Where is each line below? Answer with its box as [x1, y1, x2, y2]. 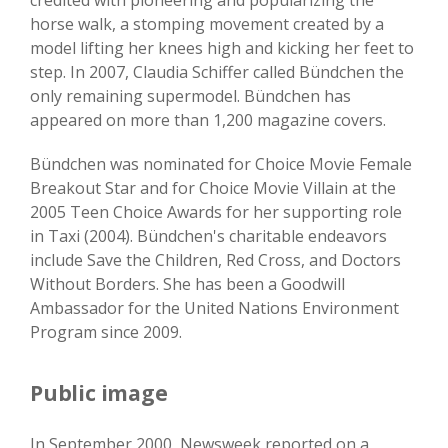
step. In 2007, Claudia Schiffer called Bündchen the [30, 61, 404, 84]
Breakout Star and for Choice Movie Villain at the [30, 177, 396, 200]
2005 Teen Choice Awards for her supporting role [30, 201, 402, 224]
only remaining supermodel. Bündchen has [30, 85, 351, 108]
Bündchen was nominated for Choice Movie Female [30, 153, 412, 176]
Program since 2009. [30, 321, 182, 344]
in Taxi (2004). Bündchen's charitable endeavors [30, 225, 387, 248]
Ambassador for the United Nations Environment [30, 297, 399, 320]
